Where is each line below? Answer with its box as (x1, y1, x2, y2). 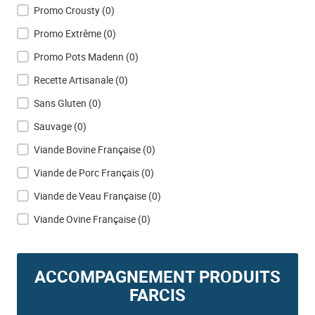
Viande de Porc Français (33, 165, 139, 179)
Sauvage (33, 119, 72, 133)
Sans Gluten (33, 96, 86, 110)
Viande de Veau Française (33, 188, 146, 202)
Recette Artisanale (33, 72, 113, 86)
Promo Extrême (33, 26, 101, 40)
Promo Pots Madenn (33, 49, 124, 63)
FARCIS (129, 283, 186, 306)
